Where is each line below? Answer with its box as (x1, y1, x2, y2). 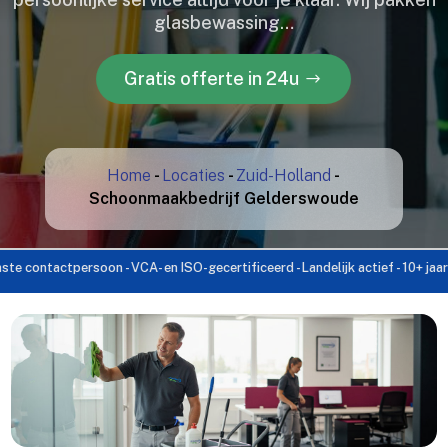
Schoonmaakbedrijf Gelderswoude (88, 188, 359, 208)
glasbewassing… (154, 11, 294, 33)
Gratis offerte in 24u (123, 67, 299, 89)
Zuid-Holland (236, 165, 332, 185)
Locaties (162, 165, 226, 185)
